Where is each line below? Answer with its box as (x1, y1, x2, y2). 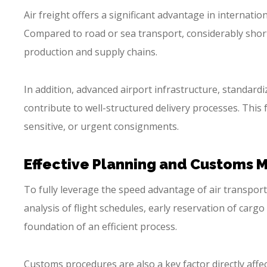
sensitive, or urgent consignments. (24, 119, 179, 133)
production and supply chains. (24, 45, 157, 58)
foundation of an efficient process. (24, 219, 177, 233)
